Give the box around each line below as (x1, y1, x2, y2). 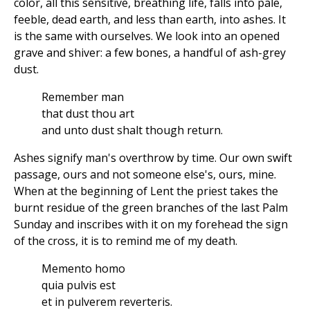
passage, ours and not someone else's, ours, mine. (14, 167, 276, 183)
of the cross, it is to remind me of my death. (14, 233, 237, 249)
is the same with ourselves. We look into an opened (14, 28, 280, 44)
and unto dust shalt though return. (42, 122, 223, 138)
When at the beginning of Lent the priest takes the (14, 183, 278, 199)
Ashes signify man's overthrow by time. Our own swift (14, 150, 292, 166)
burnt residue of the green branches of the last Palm (14, 200, 288, 216)
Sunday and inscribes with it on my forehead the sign (14, 217, 288, 232)
